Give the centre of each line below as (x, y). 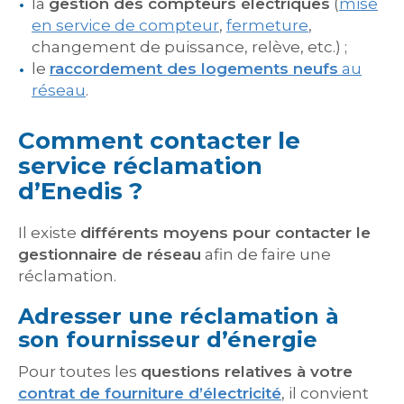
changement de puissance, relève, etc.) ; (189, 47)
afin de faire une (266, 254)
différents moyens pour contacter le (225, 233)
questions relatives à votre (247, 372)
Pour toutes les (79, 372)
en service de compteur (125, 25)
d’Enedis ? (80, 191)
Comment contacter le (159, 141)
